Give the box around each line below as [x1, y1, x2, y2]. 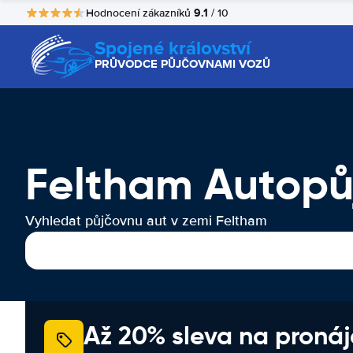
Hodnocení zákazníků [86, 6, 194, 20]
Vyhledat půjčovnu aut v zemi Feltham [25, 212, 267, 229]
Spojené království [95, 34, 251, 61]
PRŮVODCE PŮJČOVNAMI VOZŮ [95, 55, 270, 72]
